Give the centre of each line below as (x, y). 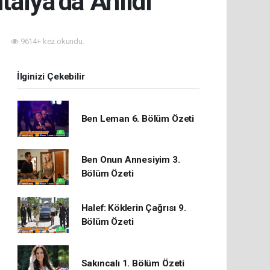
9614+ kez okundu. (52, 41)
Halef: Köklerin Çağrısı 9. (133, 208)
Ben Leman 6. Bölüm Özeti (137, 118)
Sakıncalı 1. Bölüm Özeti (133, 263)
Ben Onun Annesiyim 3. (130, 160)
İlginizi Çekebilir (51, 77)
